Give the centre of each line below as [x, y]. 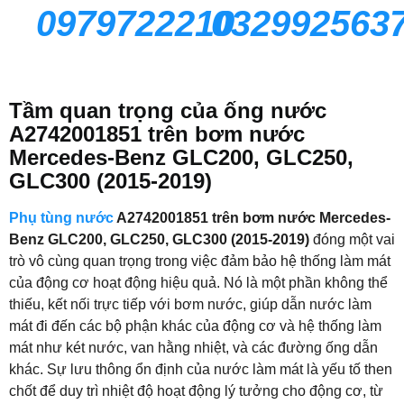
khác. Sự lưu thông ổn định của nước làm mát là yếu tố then [201, 370]
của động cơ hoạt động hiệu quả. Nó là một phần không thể [198, 283]
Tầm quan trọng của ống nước [168, 111]
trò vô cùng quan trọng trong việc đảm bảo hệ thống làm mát [200, 262]
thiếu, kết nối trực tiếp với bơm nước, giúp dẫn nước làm [190, 305]
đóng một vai [352, 240]
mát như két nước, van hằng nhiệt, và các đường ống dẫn [193, 348]
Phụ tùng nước [61, 218]
